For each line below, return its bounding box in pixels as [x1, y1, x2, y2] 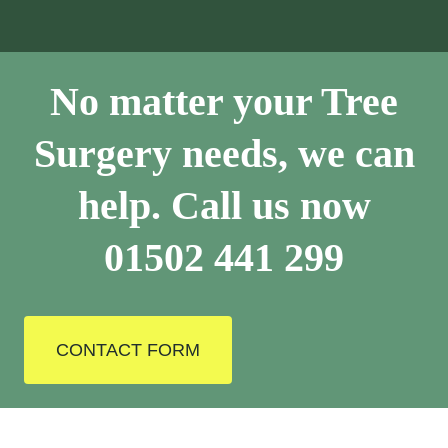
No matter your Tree [50, 79, 398, 124]
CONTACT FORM [56, 340, 200, 360]
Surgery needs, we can [33, 131, 415, 176]
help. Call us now [77, 183, 371, 228]
